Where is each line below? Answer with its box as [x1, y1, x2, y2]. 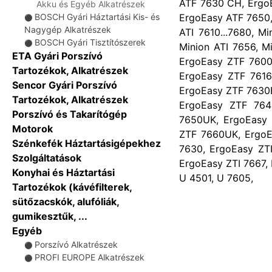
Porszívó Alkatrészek [35, 239, 118, 250]
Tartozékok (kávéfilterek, [12, 181, 132, 193]
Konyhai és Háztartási [12, 166, 115, 178]
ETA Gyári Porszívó [12, 50, 103, 62]
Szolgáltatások [12, 152, 81, 164]
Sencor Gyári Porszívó [12, 79, 117, 91]
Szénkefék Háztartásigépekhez [12, 137, 161, 149]
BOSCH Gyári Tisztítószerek [35, 37, 146, 47]
